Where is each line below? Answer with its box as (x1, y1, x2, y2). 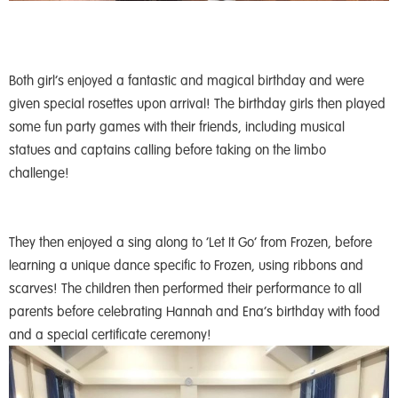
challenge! (9, 163, 69, 182)
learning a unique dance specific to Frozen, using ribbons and (9, 256, 363, 275)
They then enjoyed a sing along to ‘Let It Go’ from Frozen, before (9, 233, 372, 251)
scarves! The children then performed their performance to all (9, 279, 362, 298)
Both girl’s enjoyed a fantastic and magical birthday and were (9, 71, 364, 90)
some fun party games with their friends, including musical (9, 117, 345, 136)
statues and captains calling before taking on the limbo (9, 140, 326, 159)
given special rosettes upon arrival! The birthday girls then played (9, 94, 386, 113)
